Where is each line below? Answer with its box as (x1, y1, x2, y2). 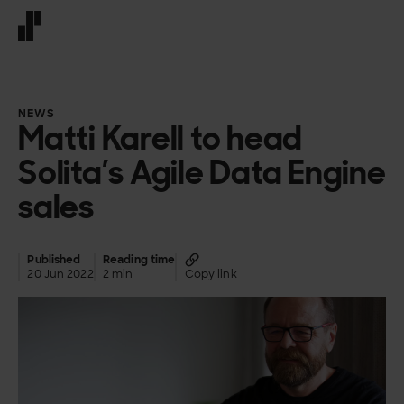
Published (27, 252, 81, 268)
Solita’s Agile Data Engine (18, 150, 386, 194)
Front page (17, 40, 88, 57)
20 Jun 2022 (27, 267, 94, 282)
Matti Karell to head (18, 115, 303, 160)
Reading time (102, 252, 176, 268)
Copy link (184, 267, 237, 282)
